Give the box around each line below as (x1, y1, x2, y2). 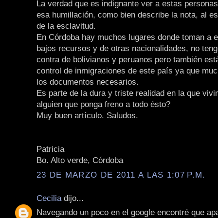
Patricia (36, 144, 64, 154)
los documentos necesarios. (36, 77, 139, 87)
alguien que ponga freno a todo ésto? (36, 99, 170, 109)
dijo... (61, 193, 84, 203)
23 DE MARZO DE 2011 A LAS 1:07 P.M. (36, 169, 206, 180)
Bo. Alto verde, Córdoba (36, 155, 123, 165)
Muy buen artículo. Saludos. (36, 110, 138, 121)
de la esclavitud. (36, 21, 96, 31)
